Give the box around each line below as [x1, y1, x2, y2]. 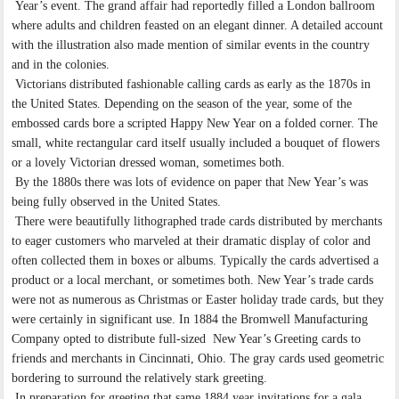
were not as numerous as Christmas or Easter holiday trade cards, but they [12, 293, 385, 307]
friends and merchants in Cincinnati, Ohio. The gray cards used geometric [12, 352, 385, 366]
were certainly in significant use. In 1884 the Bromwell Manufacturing [12, 313, 369, 327]
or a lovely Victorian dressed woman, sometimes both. [12, 156, 286, 170]
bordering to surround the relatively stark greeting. [12, 371, 268, 386]
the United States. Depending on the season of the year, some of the [12, 97, 353, 111]
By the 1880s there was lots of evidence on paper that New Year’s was [12, 175, 369, 190]
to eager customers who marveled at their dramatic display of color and [12, 234, 371, 248]
